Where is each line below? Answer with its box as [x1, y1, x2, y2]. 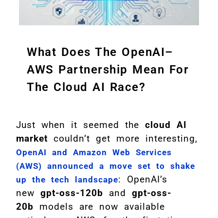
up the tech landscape [16, 175, 118, 185]
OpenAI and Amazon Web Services [16, 147, 172, 158]
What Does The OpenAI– [27, 45, 173, 59]
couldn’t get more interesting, [48, 133, 198, 145]
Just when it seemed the [16, 119, 145, 131]
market [16, 133, 48, 145]
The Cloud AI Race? [27, 80, 145, 94]
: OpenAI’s [118, 174, 167, 185]
